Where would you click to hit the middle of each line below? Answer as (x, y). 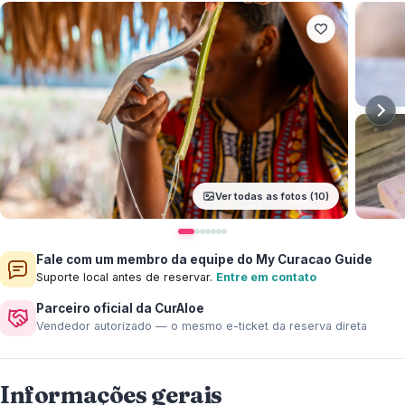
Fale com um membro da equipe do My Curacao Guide (204, 259)
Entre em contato (266, 277)
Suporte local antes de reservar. (126, 277)
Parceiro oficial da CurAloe (120, 308)
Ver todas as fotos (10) (273, 196)
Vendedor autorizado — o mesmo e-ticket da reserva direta (202, 326)
